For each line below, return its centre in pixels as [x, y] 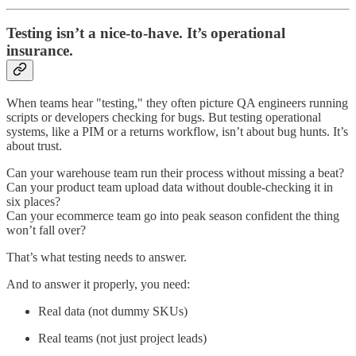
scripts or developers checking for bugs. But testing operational [164, 117]
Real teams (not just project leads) [122, 338]
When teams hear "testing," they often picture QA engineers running [177, 103]
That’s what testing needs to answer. [97, 257]
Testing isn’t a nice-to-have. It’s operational [146, 33]
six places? [33, 201]
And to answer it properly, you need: [98, 284]
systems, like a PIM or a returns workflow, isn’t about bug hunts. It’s [177, 131]
